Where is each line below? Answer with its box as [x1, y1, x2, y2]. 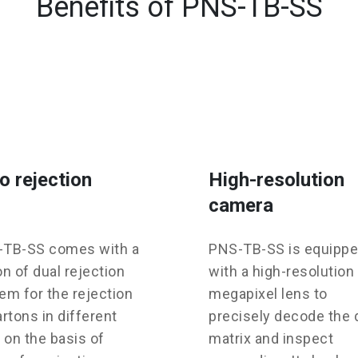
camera [209, 194, 273, 217]
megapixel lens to [209, 285, 328, 303]
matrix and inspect [209, 330, 333, 348]
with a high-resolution [209, 263, 354, 280]
